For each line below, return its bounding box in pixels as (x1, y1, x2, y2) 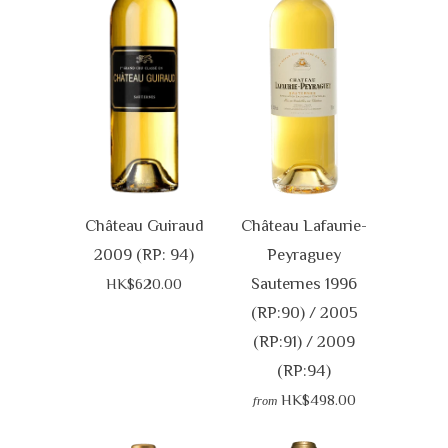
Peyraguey (267, 244, 341, 264)
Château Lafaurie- (241, 215, 367, 235)
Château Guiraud (84, 215, 204, 235)
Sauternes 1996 (251, 273, 357, 293)
